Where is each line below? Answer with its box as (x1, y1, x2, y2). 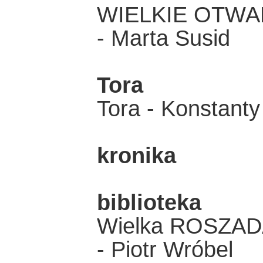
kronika (96, 143, 176, 168)
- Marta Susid (96, 26, 230, 51)
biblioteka (96, 190, 201, 215)
